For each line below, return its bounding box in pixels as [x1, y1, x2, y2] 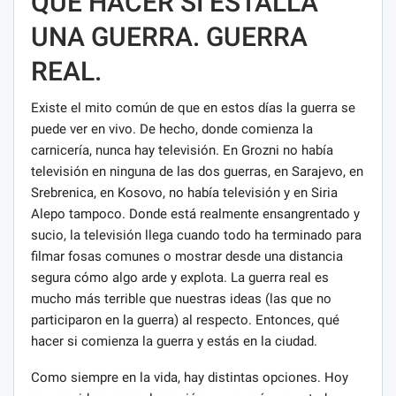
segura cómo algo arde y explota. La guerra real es [31, 269, 329, 286]
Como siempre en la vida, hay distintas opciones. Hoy [31, 369, 348, 385]
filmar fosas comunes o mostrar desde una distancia [31, 247, 343, 264]
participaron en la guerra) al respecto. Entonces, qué [31, 311, 339, 328]
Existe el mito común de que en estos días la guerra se [31, 99, 355, 116]
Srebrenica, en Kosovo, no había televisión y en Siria [31, 184, 338, 201]
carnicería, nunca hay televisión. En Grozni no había [31, 141, 333, 158]
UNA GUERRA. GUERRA [31, 20, 308, 52]
